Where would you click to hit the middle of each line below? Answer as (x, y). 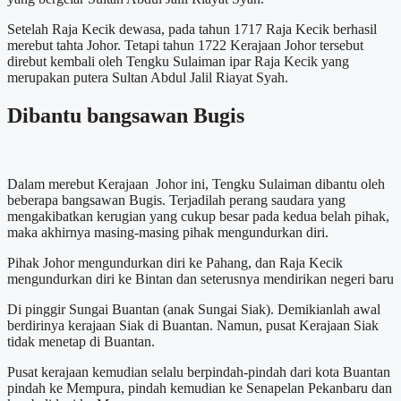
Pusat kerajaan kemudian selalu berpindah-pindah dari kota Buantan (199, 372)
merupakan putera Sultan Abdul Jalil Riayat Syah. (148, 78)
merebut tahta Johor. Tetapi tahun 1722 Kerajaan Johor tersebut (185, 46)
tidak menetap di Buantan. (81, 342)
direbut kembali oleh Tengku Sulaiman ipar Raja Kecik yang (178, 62)
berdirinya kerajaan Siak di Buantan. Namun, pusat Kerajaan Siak (193, 326)
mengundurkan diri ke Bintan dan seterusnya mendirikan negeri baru (200, 279)
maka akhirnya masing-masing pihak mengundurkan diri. (168, 233)
